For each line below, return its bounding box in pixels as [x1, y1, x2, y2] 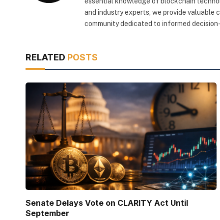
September [26, 208, 69, 219]
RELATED [26, 52, 67, 63]
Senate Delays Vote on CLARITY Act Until [26, 198, 188, 208]
